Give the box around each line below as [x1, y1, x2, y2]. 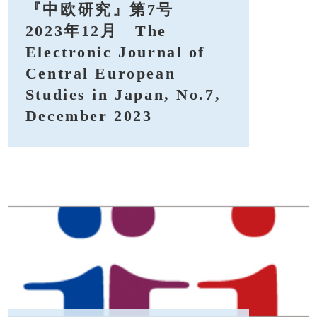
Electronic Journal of [25, 43, 206, 61]
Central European [25, 64, 176, 82]
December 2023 [25, 107, 153, 125]
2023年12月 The [25, 22, 167, 40]
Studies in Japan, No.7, [25, 86, 221, 103]
